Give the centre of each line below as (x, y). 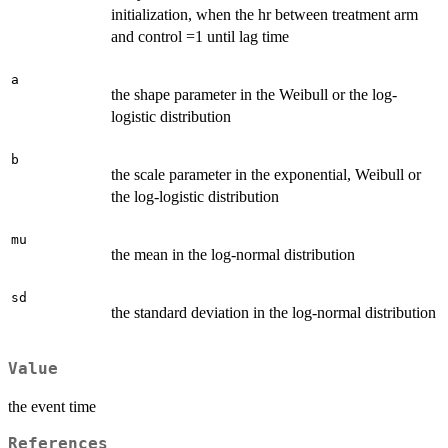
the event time (52, 407)
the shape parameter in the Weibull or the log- (254, 95)
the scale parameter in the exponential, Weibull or (266, 175)
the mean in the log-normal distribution (233, 255)
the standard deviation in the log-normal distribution (273, 313)
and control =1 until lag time (200, 37)
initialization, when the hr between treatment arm (264, 15)
